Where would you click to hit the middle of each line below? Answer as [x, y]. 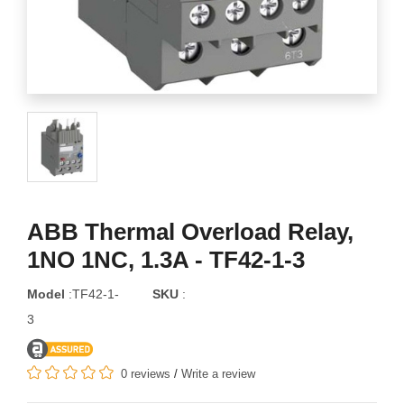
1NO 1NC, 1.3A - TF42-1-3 [166, 259]
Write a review [218, 373]
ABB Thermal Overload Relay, [190, 231]
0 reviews [146, 373]
